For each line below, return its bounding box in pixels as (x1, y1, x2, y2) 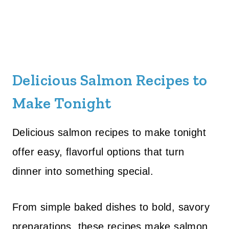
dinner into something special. (12, 166, 153, 177)
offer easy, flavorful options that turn (12, 146, 185, 157)
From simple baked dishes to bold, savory (12, 201, 210, 213)
